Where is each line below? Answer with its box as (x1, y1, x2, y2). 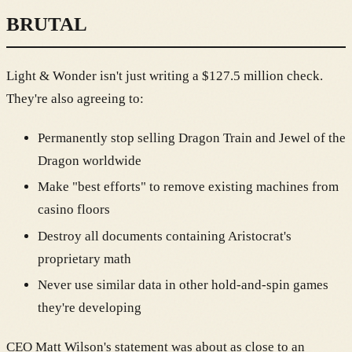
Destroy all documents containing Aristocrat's (38, 228, 291, 244)
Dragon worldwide (38, 153, 141, 169)
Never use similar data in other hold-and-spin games (38, 277, 328, 292)
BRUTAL (6, 13, 87, 35)
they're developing (38, 299, 141, 315)
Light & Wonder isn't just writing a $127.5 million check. (6, 68, 323, 84)
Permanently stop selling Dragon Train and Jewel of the (38, 130, 346, 146)
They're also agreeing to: (6, 91, 144, 107)
